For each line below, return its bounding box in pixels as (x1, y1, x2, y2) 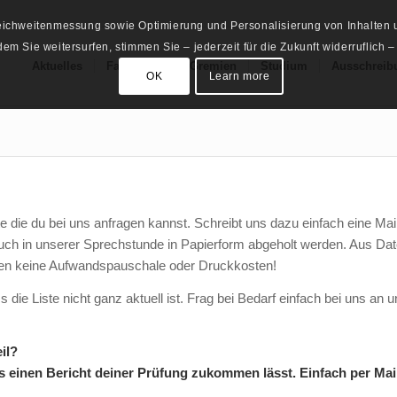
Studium (260, 59, 307, 73)
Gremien (189, 59, 237, 73)
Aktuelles (31, 59, 82, 73)
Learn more (208, 69, 270, 82)
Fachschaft (105, 59, 166, 73)
